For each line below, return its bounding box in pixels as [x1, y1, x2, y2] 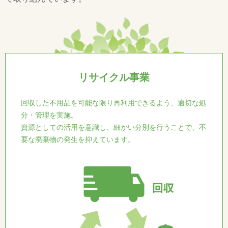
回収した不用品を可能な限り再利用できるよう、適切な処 [21, 98, 206, 107]
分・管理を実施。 [21, 110, 78, 119]
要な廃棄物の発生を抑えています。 [21, 135, 135, 144]
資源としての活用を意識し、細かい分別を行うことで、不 [21, 123, 206, 131]
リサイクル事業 [78, 71, 150, 83]
